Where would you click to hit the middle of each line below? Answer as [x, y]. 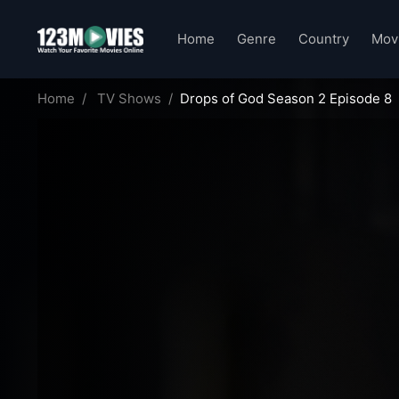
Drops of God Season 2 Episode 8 [285, 98]
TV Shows [129, 98]
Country [324, 39]
